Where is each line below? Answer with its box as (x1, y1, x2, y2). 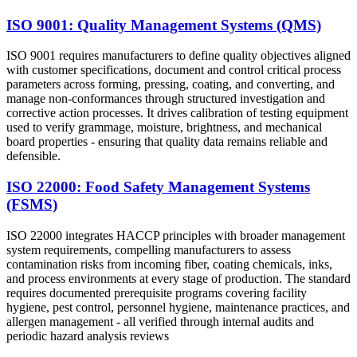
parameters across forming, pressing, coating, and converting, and (6, 77, 335, 92)
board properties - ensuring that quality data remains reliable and (6, 135, 328, 149)
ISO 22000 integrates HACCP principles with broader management (6, 228, 345, 242)
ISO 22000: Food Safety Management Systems (6, 178, 310, 196)
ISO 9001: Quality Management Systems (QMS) (6, 16, 321, 33)
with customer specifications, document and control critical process (6, 63, 341, 77)
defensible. (6, 149, 61, 163)
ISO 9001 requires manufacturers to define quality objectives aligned (6, 49, 351, 63)
